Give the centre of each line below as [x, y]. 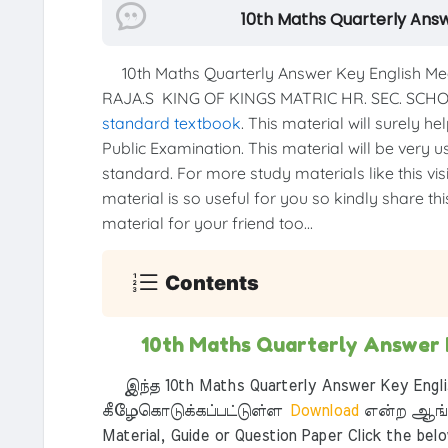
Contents [212, 283]
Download [322, 410]
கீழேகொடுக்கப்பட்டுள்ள [191, 410]
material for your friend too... [207, 222]
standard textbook [171, 122]
